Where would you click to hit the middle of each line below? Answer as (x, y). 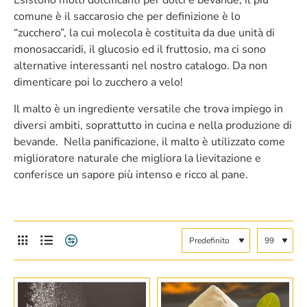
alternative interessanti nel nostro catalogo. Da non (140, 66)
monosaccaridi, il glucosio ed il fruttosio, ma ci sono (140, 49)
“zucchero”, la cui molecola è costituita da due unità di (144, 33)
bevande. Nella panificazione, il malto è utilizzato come (149, 142)
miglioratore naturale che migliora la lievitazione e (137, 158)
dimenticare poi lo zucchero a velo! (98, 82)
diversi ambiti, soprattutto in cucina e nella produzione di (153, 125)
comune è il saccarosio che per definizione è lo (127, 16)
